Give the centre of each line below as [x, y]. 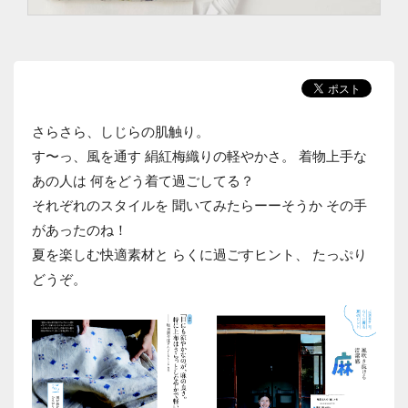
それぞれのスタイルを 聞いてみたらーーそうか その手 [199, 205]
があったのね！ [80, 230]
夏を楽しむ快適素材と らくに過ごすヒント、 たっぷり [199, 255]
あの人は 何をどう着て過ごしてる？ [143, 181]
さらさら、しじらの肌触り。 [121, 132]
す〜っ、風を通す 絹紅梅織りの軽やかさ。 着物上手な [199, 156]
